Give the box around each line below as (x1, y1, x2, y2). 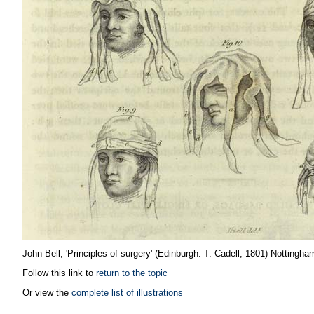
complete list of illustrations (71, 287, 183, 298)
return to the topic (96, 268, 168, 279)
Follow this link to (22, 268, 96, 279)
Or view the (22, 287, 71, 298)
